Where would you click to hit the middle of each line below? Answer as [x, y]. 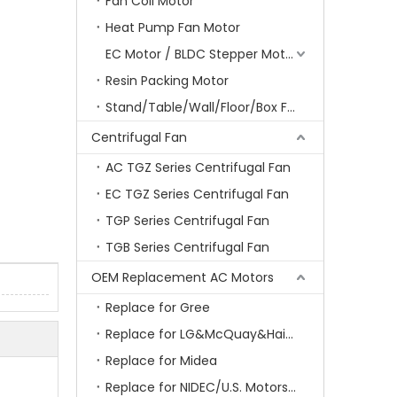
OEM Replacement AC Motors [183, 277]
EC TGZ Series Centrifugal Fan [197, 194]
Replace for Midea [161, 361]
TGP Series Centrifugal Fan [187, 221]
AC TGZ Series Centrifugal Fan [198, 167]
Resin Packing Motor [167, 81]
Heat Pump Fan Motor [173, 27]
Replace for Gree [158, 307]
